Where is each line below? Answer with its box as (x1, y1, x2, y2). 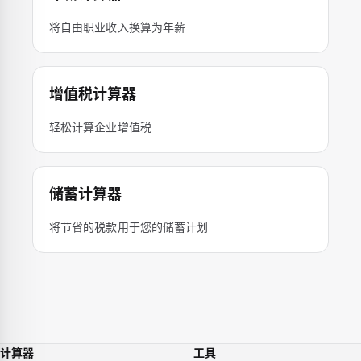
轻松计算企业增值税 (49, 120, 151, 134)
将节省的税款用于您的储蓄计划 (49, 220, 209, 234)
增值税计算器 (49, 85, 137, 102)
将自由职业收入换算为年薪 (49, 20, 186, 34)
